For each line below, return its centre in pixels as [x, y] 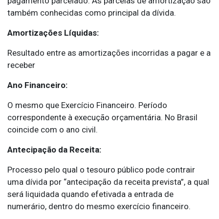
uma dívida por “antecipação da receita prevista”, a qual [108, 182]
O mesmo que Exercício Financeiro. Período [87, 105]
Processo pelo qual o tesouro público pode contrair [101, 170]
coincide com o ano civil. [53, 130]
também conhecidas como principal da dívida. [92, 13]
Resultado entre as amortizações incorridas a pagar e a [109, 53]
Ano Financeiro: [37, 85]
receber [21, 65]
